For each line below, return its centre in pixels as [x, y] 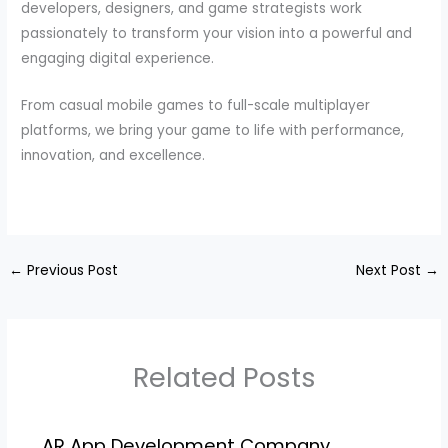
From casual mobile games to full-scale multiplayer [196, 105]
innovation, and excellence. [113, 155]
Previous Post [71, 271]
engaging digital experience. [118, 58]
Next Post [390, 271]
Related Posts [224, 377]
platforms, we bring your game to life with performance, [213, 130]
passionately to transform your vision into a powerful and [217, 33]
